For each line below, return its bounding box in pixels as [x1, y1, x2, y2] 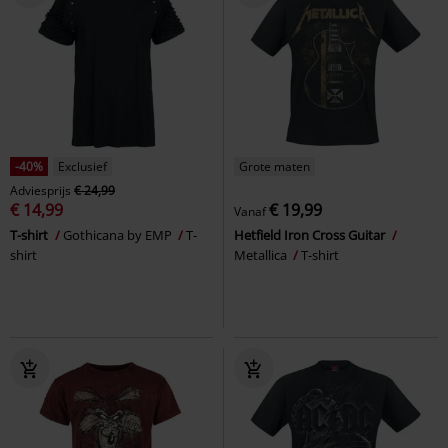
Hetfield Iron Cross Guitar [234, 225, 388, 244]
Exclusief [58, 157, 107, 175]
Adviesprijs [10, 181, 71, 199]
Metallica [234, 245, 290, 264]
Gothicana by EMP [63, 225, 175, 244]
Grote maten [239, 157, 310, 175]
